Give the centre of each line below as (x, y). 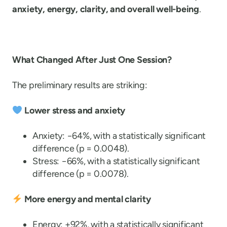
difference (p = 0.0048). (81, 148)
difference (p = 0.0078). (81, 174)
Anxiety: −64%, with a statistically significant (119, 136)
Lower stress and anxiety (75, 110)
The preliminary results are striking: (80, 85)
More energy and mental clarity (88, 199)
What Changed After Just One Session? (92, 60)
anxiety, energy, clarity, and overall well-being (106, 9)
